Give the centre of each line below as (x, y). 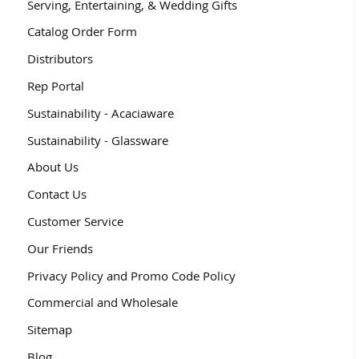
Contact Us (56, 194)
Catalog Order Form (82, 32)
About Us (52, 167)
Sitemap (49, 330)
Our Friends (60, 248)
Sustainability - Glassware (97, 140)
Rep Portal (55, 85)
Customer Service (75, 221)
